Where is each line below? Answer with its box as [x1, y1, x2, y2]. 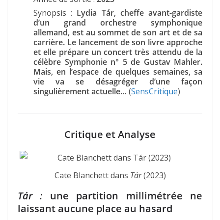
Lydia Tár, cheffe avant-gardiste [72, 7, 203, 19]
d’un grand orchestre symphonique [33, 17, 202, 28]
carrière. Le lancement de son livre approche [33, 37, 202, 48]
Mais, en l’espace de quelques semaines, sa [33, 66, 202, 78]
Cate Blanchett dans [54, 170, 130, 181]
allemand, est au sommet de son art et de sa [33, 27, 202, 38]
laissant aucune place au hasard [18, 202, 172, 216]
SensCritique [131, 86, 178, 97]
